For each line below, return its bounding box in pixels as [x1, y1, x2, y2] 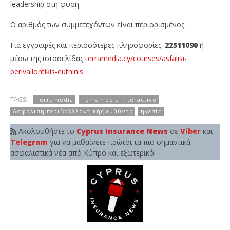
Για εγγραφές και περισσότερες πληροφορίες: [10, 40, 165, 50]
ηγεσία [141, 107, 162, 116]
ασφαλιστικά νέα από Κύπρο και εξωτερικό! [10, 148, 156, 158]
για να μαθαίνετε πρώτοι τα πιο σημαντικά [50, 137, 190, 147]
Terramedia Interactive [81, 95, 157, 104]
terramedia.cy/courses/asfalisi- [85, 53, 187, 64]
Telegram [10, 137, 50, 147]
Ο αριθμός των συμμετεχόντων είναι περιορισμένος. [10, 20, 186, 30]
